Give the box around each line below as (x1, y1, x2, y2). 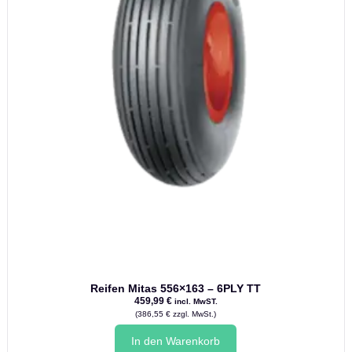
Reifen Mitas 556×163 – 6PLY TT (90, 282, 262, 295)
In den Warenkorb (131, 335, 221, 348)
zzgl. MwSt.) (170, 310, 217, 319)
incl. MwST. (174, 297, 218, 306)
